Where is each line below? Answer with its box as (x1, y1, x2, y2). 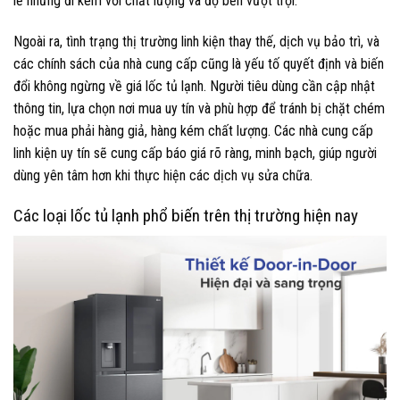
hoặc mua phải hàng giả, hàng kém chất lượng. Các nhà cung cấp (13, 122, 373, 140)
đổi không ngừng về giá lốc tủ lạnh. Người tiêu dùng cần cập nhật (13, 78, 375, 96)
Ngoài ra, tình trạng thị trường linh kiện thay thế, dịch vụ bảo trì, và (13, 33, 379, 51)
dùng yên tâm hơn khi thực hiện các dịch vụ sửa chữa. (13, 167, 312, 185)
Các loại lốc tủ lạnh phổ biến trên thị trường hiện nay (13, 205, 358, 226)
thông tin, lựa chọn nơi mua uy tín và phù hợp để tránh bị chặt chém (13, 100, 385, 118)
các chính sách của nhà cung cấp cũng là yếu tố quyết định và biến (13, 55, 384, 73)
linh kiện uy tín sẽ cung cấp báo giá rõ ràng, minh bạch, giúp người (13, 145, 377, 162)
